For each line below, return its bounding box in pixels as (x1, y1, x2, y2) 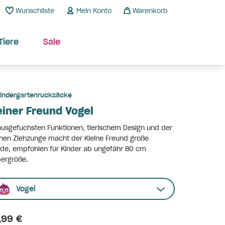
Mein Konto (76, 7, 111, 15)
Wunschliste (16, 7, 54, 15)
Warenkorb (133, 7, 168, 15)
